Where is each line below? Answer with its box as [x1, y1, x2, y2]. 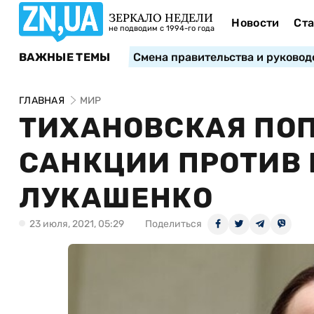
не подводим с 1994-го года [109, 24, 214, 33]
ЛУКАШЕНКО [19, 182, 213, 214]
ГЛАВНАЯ [19, 95, 64, 107]
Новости [231, 16, 280, 29]
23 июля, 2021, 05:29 [29, 218, 124, 230]
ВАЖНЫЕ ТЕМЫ [19, 50, 111, 64]
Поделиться [145, 218, 202, 230]
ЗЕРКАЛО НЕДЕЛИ [109, 11, 213, 25]
